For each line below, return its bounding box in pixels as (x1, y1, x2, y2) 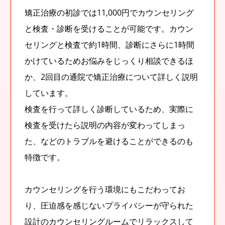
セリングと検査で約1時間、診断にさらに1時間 (25, 39, 194, 50)
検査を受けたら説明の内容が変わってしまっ (25, 119, 185, 131)
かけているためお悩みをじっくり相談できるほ (25, 55, 193, 66)
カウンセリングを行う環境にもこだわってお (25, 183, 185, 195)
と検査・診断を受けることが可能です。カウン (25, 23, 193, 34)
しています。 (25, 87, 73, 98)
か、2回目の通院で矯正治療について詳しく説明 (25, 71, 198, 82)
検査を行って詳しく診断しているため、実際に (25, 103, 193, 115)
